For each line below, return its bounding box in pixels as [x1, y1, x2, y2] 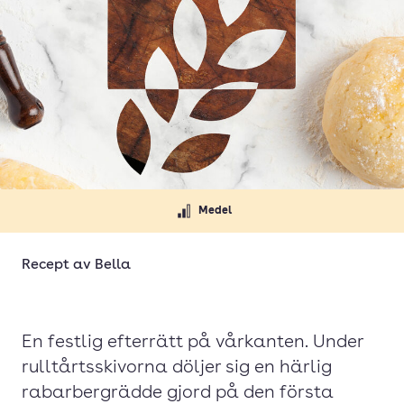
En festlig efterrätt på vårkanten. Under [22, 334, 363, 352]
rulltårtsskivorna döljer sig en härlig [22, 359, 332, 377]
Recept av [22, 258, 95, 272]
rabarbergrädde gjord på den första [22, 384, 334, 402]
